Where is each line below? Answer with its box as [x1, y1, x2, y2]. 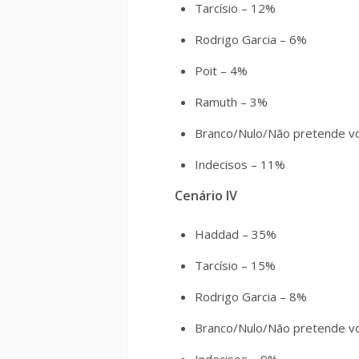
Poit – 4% [195, 63, 248, 79]
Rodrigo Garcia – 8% [195, 288, 307, 305]
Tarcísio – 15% [195, 257, 276, 273]
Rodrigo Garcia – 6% [195, 31, 307, 47]
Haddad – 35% [195, 226, 276, 242]
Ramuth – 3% [195, 94, 268, 110]
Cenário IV [175, 187, 237, 204]
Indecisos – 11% [195, 156, 285, 172]
